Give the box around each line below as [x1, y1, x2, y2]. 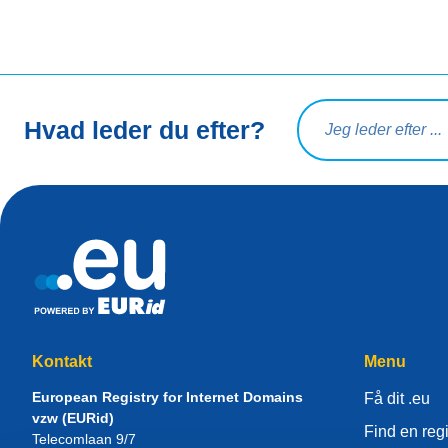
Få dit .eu [364, 389, 430, 407]
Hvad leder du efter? [24, 115, 265, 144]
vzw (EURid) [32, 409, 114, 426]
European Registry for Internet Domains [32, 388, 303, 405]
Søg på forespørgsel [296, 96, 441, 114]
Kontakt [32, 352, 92, 370]
